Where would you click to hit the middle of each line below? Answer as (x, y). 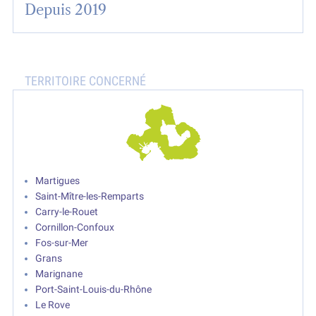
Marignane (59, 274)
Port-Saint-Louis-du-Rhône (94, 290)
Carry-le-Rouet (67, 212)
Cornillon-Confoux (75, 227)
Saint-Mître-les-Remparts (90, 196)
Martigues (58, 181)
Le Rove (53, 305)
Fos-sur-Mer (62, 243)
